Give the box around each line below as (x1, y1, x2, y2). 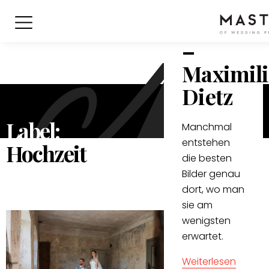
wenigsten (182, 213, 231, 228)
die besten (182, 151, 232, 165)
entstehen (182, 135, 231, 150)
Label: (6, 116, 60, 145)
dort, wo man (182, 182, 245, 196)
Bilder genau (182, 166, 241, 181)
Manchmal (182, 119, 232, 134)
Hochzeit (6, 139, 86, 168)
